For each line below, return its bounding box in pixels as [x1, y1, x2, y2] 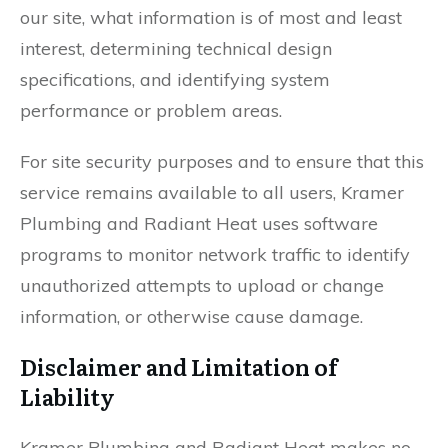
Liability [20, 380, 115, 413]
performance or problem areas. [20, 99, 282, 122]
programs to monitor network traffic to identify [20, 243, 410, 266]
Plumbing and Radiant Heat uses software [20, 212, 378, 235]
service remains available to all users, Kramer [20, 181, 404, 204]
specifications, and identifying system [20, 68, 330, 91]
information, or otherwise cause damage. [20, 305, 363, 328]
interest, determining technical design [20, 37, 332, 60]
